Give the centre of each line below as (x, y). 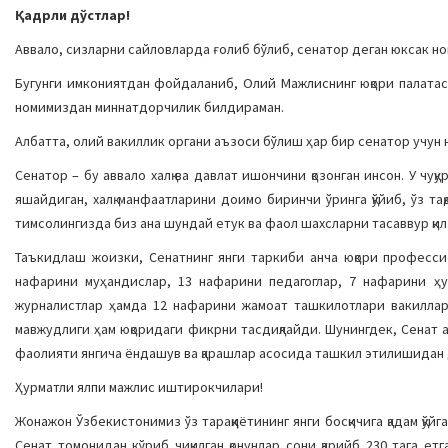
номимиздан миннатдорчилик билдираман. (149, 107)
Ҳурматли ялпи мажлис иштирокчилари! (139, 387)
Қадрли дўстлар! (72, 15)
